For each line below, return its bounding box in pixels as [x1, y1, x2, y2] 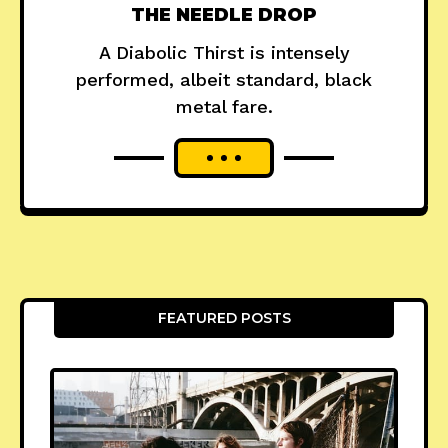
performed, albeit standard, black [76, 69, 372, 91]
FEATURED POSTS [157, 309, 291, 328]
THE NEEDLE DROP [131, 4, 317, 27]
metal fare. [175, 96, 273, 118]
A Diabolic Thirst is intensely [98, 42, 350, 64]
